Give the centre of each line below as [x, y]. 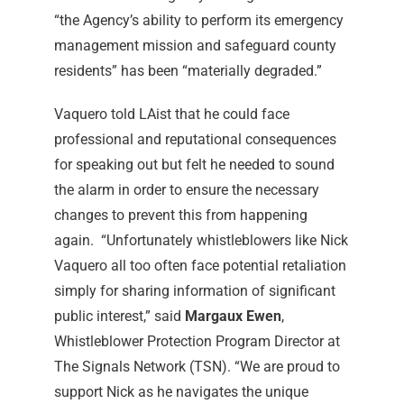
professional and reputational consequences [195, 139]
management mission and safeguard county [195, 46]
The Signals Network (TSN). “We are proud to [197, 367]
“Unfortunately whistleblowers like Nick [224, 240]
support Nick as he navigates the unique [181, 392]
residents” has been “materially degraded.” [188, 71]
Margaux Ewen [233, 316]
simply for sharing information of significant [194, 291]
